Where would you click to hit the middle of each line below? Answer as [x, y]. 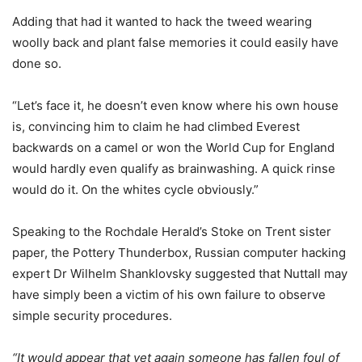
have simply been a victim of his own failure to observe [169, 294]
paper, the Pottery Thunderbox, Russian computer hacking [179, 252]
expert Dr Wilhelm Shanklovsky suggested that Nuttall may [180, 273]
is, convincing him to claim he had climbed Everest [156, 126]
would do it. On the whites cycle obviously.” [135, 189]
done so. [37, 63]
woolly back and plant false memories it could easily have [175, 42]
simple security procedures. [92, 315]
